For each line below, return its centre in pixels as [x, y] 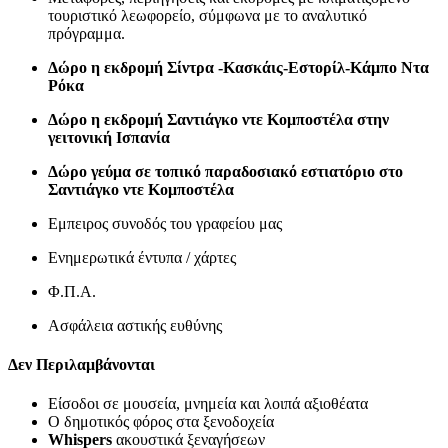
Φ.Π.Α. [72, 291]
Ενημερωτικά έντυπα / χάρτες [142, 257]
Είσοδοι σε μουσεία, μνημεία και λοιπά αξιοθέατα [208, 404]
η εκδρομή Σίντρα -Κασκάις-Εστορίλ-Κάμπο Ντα [260, 67]
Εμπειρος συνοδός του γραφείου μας [165, 223]
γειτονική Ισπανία [109, 137]
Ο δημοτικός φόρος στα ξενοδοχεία [161, 422]
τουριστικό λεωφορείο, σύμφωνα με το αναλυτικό [207, 15]
